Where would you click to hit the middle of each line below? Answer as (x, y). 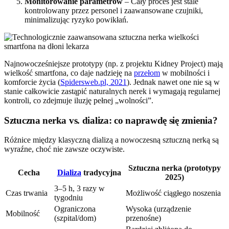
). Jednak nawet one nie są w (173, 82)
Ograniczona (75, 209)
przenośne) (143, 218)
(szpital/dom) (75, 218)
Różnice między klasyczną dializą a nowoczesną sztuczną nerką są (111, 140)
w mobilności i (185, 73)
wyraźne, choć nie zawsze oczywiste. (64, 149)
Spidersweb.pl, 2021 (94, 82)
